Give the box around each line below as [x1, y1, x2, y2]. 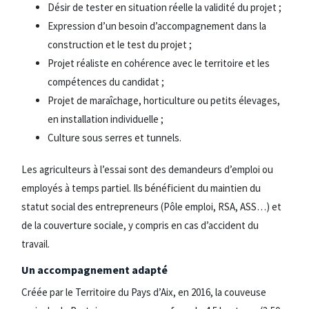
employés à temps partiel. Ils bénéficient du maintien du [21, 181, 261, 195]
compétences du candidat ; [48, 74, 165, 88]
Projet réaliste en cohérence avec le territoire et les [48, 56, 270, 70]
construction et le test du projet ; [48, 37, 192, 51]
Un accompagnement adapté [21, 262, 168, 277]
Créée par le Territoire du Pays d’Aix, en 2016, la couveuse [21, 286, 266, 299]
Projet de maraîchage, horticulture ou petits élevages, [48, 93, 281, 107]
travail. [21, 237, 50, 250]
